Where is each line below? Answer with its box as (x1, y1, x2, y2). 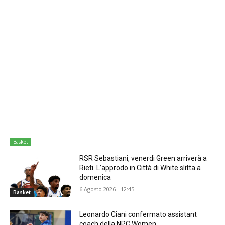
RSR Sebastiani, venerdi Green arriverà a (79, 154, 207, 163)
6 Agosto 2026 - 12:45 (79, 185, 135, 193)
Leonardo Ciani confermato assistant (79, 210, 197, 218)
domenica (79, 173, 111, 182)
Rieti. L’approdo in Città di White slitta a (79, 164, 201, 172)
